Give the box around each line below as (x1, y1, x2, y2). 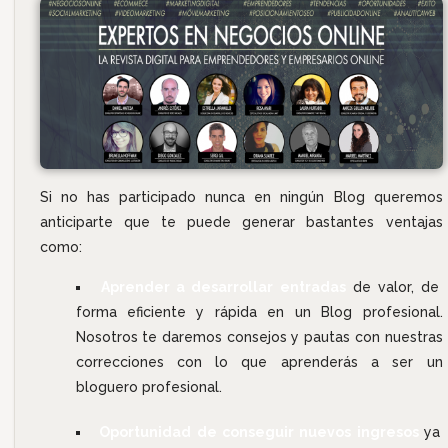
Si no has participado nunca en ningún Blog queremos (39, 188, 443, 205)
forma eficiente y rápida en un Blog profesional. (75, 303, 443, 320)
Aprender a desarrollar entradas (101, 278, 346, 295)
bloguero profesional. (75, 378, 222, 395)
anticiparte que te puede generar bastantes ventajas (39, 213, 443, 230)
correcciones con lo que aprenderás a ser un (75, 353, 443, 370)
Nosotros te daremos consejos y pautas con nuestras (75, 328, 443, 345)
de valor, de (345, 278, 440, 295)
